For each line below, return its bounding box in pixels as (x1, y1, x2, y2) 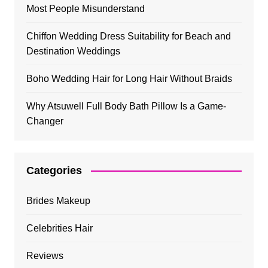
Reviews (26, 250, 63, 261)
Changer (26, 115, 63, 126)
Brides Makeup (26, 195, 90, 206)
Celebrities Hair (26, 223, 93, 233)
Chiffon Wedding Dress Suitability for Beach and (26, 31, 231, 41)
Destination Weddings (26, 45, 120, 56)
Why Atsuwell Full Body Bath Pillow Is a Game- (26, 100, 226, 111)
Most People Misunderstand (26, 3, 145, 14)
